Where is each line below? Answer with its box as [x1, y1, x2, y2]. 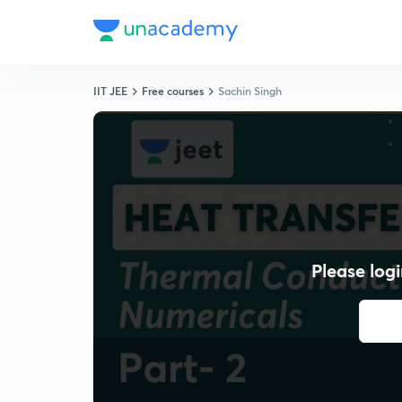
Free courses [142, 83, 204, 98]
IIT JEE [93, 83, 127, 98]
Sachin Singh [218, 83, 282, 98]
